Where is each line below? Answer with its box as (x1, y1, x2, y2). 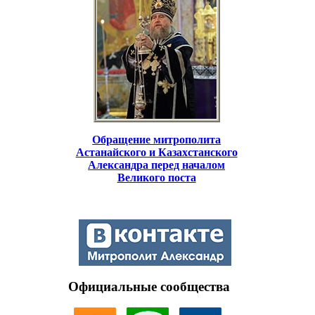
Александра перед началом (88, 158, 226, 171)
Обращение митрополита (92, 133, 221, 146)
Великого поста (117, 171, 196, 184)
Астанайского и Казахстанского (75, 146, 238, 158)
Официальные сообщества (68, 278, 230, 294)
